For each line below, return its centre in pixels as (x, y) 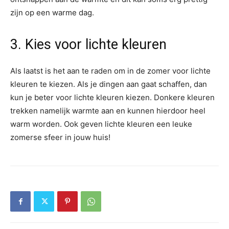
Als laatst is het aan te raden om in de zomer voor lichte (110, 71)
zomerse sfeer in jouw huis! (60, 138)
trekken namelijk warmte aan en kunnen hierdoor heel (108, 111)
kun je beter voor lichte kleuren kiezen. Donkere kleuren (112, 98)
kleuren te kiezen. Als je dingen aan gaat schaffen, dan (109, 84)
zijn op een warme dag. (52, 13)
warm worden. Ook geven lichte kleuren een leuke (101, 124)
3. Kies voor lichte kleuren (88, 45)
